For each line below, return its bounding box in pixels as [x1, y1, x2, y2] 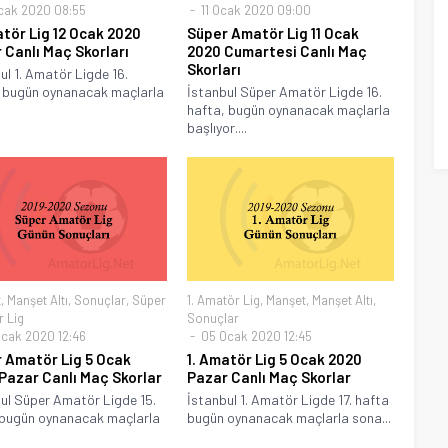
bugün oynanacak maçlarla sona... [187, 408, 392, 426]
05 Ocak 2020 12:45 [198, 327, 313, 344]
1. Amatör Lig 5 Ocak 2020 [187, 349, 363, 368]
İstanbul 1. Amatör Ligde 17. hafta [187, 390, 390, 408]
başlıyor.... [187, 118, 248, 136]
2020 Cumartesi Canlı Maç [187, 41, 368, 60]
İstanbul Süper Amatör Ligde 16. [187, 82, 383, 100]
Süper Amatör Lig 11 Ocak [187, 23, 360, 42]
